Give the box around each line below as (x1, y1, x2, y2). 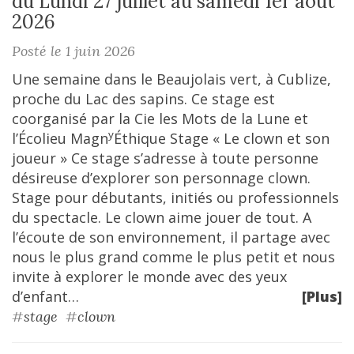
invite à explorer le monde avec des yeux (12, 267, 287, 286)
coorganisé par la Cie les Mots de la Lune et (12, 109, 308, 128)
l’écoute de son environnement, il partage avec (12, 228, 330, 247)
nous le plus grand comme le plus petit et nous (12, 247, 335, 266)
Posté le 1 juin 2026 (12, 42, 135, 60)
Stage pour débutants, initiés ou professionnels (12, 188, 339, 207)
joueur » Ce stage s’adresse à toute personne (12, 149, 318, 168)
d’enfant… (12, 287, 79, 306)
